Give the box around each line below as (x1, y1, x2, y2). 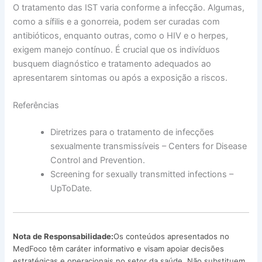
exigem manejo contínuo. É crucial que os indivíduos (13, 44, 220, 55)
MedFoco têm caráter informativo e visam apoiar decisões (13, 243, 225, 253)
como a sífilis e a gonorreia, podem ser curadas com (13, 16, 220, 27)
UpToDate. (50, 183, 92, 194)
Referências (13, 100, 60, 111)
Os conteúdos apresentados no (113, 231, 230, 241)
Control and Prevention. (50, 155, 146, 166)
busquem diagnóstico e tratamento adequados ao (13, 58, 212, 69)
